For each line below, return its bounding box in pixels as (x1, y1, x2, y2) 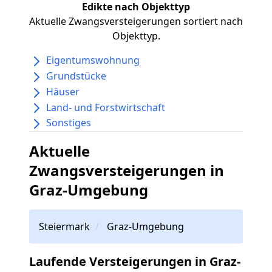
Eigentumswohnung (46, 53, 140, 67)
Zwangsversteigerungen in (29, 160, 224, 180)
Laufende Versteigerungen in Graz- (29, 253, 240, 270)
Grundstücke (46, 69, 106, 83)
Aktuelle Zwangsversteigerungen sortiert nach (29, 15, 243, 29)
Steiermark (39, 220, 90, 233)
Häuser (46, 84, 80, 98)
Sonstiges (46, 116, 91, 130)
